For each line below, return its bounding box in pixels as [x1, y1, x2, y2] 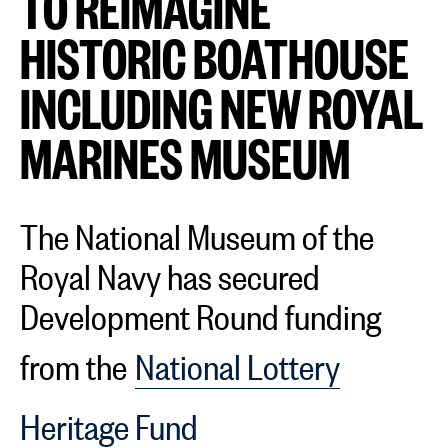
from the [20, 333, 133, 388]
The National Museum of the [20, 203, 374, 258]
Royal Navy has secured [20, 243, 320, 298]
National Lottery [135, 333, 340, 388]
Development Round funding [20, 283, 381, 338]
